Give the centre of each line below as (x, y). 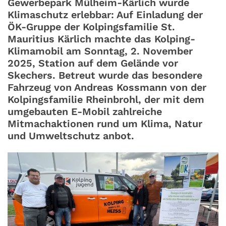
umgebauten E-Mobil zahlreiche (85, 112)
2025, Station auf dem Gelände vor (93, 64)
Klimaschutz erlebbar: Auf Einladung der (105, 15)
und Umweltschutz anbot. (71, 136)
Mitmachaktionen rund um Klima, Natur (105, 124)
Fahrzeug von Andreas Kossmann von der (107, 88)
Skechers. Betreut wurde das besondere (105, 76)
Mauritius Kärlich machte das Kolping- (101, 39)
